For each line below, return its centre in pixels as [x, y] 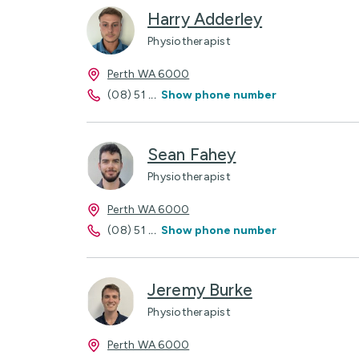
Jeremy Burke [200, 289]
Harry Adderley [205, 18]
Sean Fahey [192, 154]
